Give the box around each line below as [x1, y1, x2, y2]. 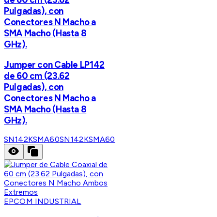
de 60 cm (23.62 [4, 70, 70, 81]
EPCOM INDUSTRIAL [4, 197, 81, 206]
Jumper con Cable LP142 [4, 59, 105, 70]
